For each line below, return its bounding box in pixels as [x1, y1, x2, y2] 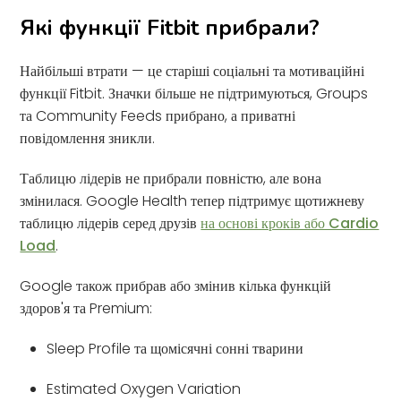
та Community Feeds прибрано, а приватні [20, 105, 296, 126]
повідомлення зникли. [20, 127, 156, 149]
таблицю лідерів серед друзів [20, 212, 201, 234]
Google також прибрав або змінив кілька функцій [20, 275, 332, 296]
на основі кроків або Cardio [200, 212, 380, 234]
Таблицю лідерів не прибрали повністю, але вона [20, 167, 322, 189]
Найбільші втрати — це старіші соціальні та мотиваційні [20, 60, 365, 81]
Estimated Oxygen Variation [47, 378, 242, 399]
